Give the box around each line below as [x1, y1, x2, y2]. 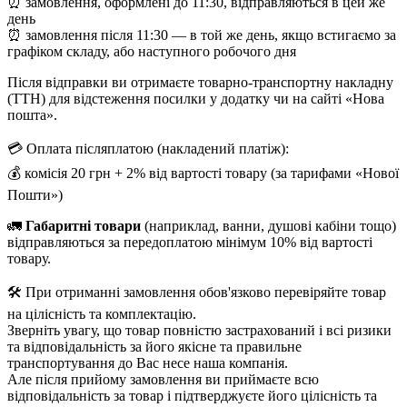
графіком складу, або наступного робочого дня [7, 43, 296, 59]
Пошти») [7, 186, 63, 203]
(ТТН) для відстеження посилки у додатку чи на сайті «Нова [7, 90, 384, 106]
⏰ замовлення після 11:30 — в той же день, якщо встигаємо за [7, 26, 396, 43]
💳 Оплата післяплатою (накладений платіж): [7, 140, 289, 156]
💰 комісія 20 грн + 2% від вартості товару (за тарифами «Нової [7, 164, 399, 181]
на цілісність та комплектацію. [7, 305, 196, 322]
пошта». [7, 106, 57, 123]
